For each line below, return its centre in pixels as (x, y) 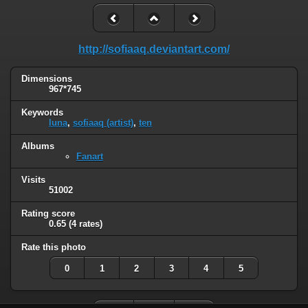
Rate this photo (54, 247)
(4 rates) (86, 223)
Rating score (48, 213)
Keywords (42, 113)
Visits (33, 179)
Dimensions (47, 79)
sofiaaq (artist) (103, 123)
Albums (38, 146)
